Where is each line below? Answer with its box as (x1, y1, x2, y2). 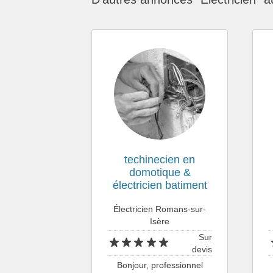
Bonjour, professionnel (116, 260, 203, 270)
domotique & (129, 166, 191, 179)
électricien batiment (112, 179, 207, 191)
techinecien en (124, 153, 196, 166)
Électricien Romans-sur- (113, 204, 207, 214)
